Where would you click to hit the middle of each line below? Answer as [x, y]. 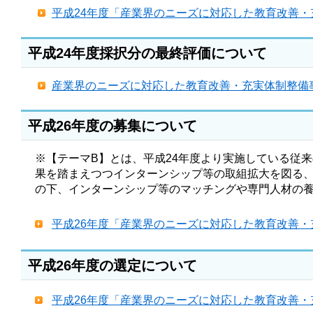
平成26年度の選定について [112, 265]
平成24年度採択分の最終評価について [147, 52]
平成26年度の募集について [112, 125]
